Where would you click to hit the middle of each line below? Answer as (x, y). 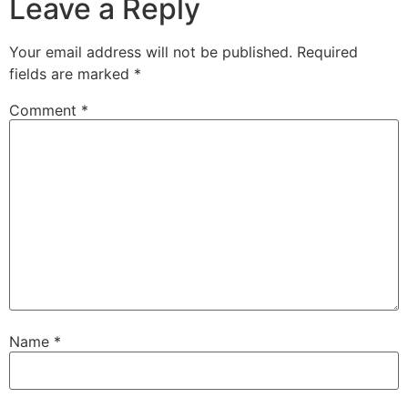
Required (327, 51)
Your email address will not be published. (151, 51)
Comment (45, 110)
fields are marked (71, 73)
